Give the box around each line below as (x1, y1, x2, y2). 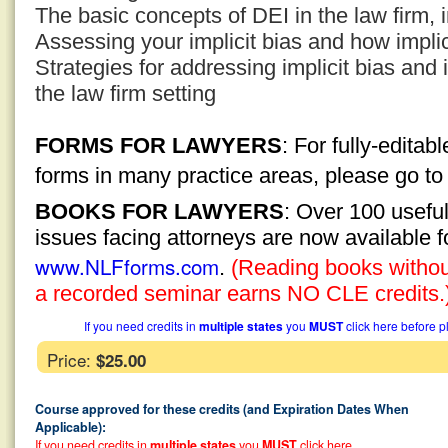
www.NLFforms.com (35, 251, 219, 281)
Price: (47, 347, 96, 372)
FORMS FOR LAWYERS (35, 133, 282, 158)
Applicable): (35, 418, 106, 436)
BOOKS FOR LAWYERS (35, 199, 284, 224)
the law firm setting (35, 81, 216, 106)
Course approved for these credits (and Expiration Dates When (35, 400, 409, 418)
